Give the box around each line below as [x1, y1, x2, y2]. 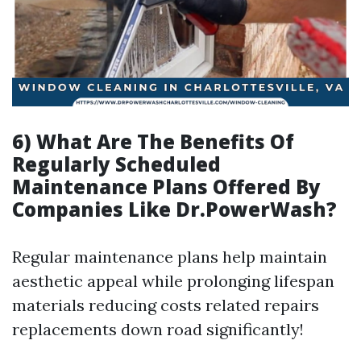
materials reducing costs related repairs [12, 295, 319, 315]
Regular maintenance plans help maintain [12, 247, 327, 267]
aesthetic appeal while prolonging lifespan [12, 271, 334, 291]
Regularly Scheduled [12, 151, 221, 177]
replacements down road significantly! [12, 319, 304, 339]
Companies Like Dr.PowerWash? [12, 196, 337, 222]
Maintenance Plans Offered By [12, 173, 321, 200]
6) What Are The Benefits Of [12, 128, 294, 155]
